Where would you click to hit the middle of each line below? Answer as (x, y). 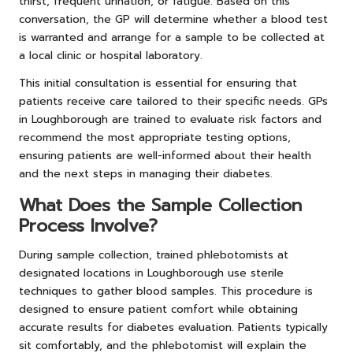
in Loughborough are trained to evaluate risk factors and (170, 119)
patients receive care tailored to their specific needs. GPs (173, 101)
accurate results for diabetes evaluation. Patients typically (173, 327)
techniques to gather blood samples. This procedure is (166, 291)
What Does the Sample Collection (160, 205)
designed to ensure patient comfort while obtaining (158, 309)
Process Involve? (88, 225)
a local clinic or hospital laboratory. (111, 55)
